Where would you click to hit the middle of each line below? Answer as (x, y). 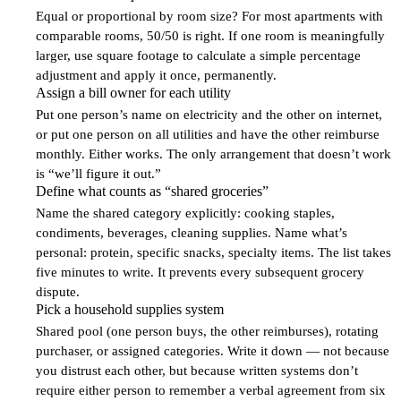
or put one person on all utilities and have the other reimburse (208, 134)
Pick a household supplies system (130, 309)
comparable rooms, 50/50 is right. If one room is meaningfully (210, 35)
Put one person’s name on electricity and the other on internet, (209, 114)
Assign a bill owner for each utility (133, 92)
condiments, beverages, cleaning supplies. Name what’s (192, 232)
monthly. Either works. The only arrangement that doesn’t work (213, 154)
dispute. (58, 291)
